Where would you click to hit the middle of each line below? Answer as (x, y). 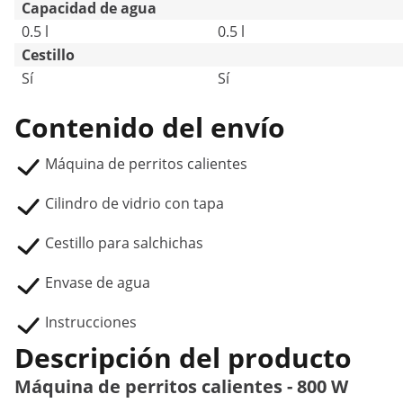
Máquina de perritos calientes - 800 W (181, 386)
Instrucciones (91, 322)
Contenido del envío (150, 127)
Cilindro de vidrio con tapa (134, 203)
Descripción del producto (183, 358)
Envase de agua (98, 282)
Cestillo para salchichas (124, 243)
